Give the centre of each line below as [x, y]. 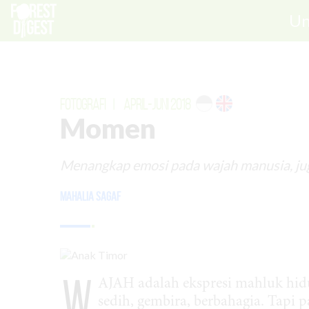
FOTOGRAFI [83, 104]
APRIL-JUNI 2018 [157, 104]
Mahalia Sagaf [90, 197]
